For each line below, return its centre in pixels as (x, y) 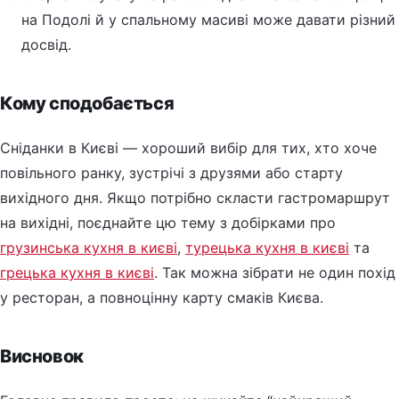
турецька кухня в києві (267, 247)
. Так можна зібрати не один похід (275, 272)
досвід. (46, 44)
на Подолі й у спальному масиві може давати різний (208, 19)
